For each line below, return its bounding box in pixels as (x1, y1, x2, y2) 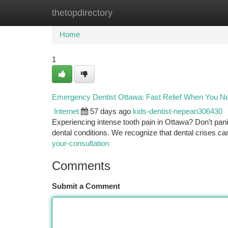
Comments (52, 159, 110, 173)
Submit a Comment (52, 182, 120, 190)
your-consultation (52, 139, 109, 148)
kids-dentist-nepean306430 (133, 107, 222, 116)
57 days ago (90, 107, 131, 116)
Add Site (176, 9, 204, 17)
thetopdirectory (52, 8, 112, 18)
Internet (54, 107, 79, 116)
